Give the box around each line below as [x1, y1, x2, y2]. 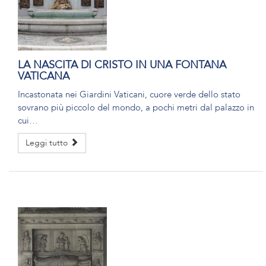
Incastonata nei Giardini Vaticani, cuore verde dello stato [18, 88, 240, 100]
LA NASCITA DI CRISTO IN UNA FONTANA [18, 58, 226, 72]
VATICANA [18, 69, 69, 84]
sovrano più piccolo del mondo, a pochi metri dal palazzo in [18, 102, 254, 113]
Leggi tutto [26, 137, 70, 148]
